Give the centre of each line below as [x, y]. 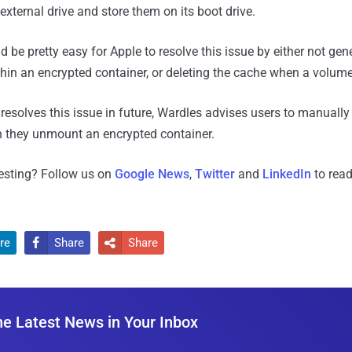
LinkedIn [287, 174]
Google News [152, 174]
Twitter [215, 174]
